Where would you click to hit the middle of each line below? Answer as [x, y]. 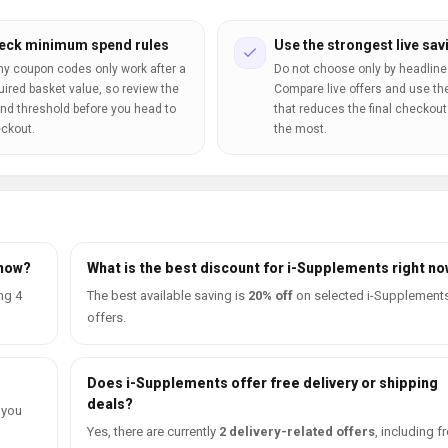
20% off [270, 295]
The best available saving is [167, 295]
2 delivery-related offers [297, 431]
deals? [110, 404]
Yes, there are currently [153, 431]
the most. [300, 129]
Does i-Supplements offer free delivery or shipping [262, 383]
